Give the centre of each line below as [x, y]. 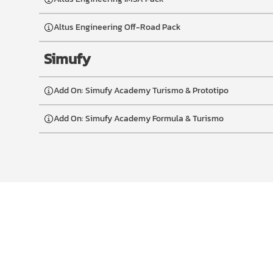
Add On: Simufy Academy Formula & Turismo [139, 119]
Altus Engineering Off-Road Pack [117, 27]
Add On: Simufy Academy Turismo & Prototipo [141, 90]
